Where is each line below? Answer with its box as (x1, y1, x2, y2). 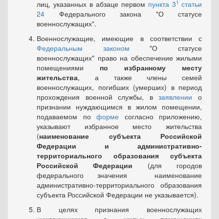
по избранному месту (100, 63, 202, 73)
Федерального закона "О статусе (44, 9, 202, 19)
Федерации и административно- (37, 141, 202, 151)
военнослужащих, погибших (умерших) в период (37, 82, 202, 92)
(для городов (132, 160, 202, 171)
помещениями (37, 63, 100, 73)
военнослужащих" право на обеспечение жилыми (37, 53, 202, 63)
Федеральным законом (37, 43, 130, 53)
